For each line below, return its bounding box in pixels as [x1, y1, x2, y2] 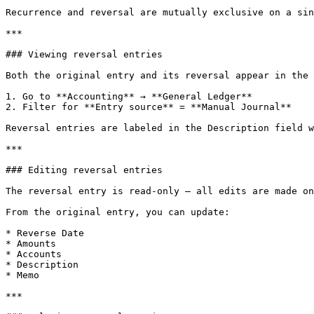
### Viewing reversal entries [6, 49, 163, 60]
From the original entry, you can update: [6, 207, 230, 217]
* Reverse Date [6, 228, 84, 238]
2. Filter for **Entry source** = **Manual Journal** [6, 102, 292, 112]
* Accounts [6, 249, 62, 259]
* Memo [6, 270, 39, 280]
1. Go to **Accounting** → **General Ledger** [6, 91, 252, 102]
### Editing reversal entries [6, 165, 163, 175]
